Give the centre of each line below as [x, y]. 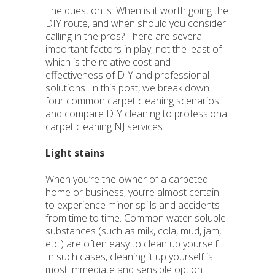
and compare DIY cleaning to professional [137, 114]
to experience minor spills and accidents [133, 205]
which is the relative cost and [108, 62]
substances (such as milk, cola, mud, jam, [133, 231]
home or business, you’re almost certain [132, 192]
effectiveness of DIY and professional [127, 75]
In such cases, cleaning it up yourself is [129, 257]
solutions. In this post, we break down [127, 88]
